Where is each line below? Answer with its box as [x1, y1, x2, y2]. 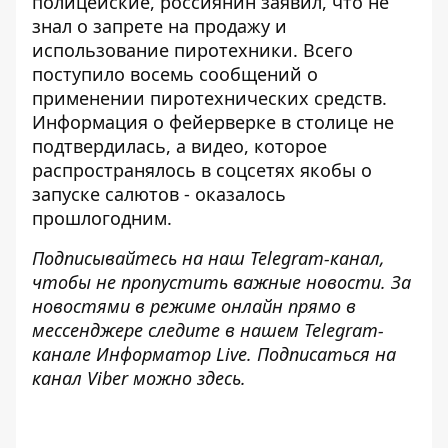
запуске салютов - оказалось [32, 182, 286, 206]
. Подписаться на [247, 342, 396, 366]
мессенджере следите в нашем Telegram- [32, 318, 384, 342]
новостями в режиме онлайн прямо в [32, 294, 356, 318]
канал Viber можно [32, 366, 197, 390]
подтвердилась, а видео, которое [32, 134, 327, 158]
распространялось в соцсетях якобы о [32, 158, 372, 182]
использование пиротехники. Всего [32, 38, 353, 62]
